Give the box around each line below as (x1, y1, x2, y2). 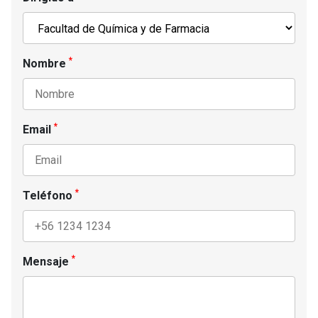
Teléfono (23, 189, 75, 203)
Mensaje (23, 255, 72, 269)
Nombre (23, 57, 69, 71)
